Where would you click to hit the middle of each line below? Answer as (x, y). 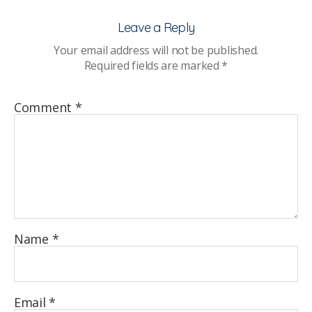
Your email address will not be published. (156, 50)
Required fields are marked (153, 65)
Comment (45, 107)
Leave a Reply (156, 28)
